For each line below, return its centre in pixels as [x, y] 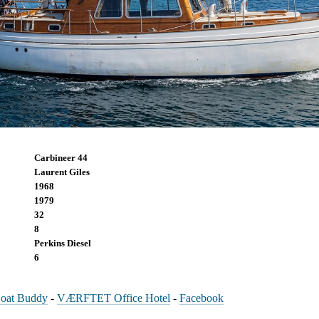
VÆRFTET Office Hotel [114, 298]
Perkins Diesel [63, 243]
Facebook [202, 298]
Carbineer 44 [61, 157]
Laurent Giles [62, 172]
